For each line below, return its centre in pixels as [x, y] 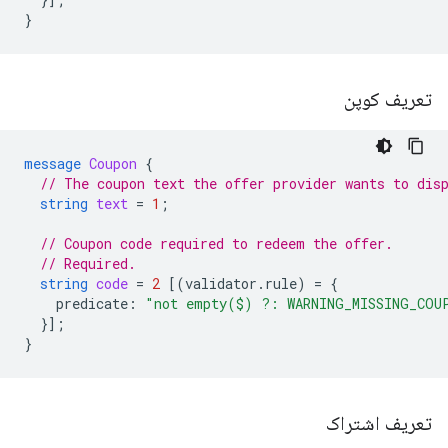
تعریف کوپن [385, 99]
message [52, 163]
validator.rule [241, 283]
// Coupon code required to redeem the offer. [216, 243]
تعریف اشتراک [376, 423]
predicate [92, 303]
